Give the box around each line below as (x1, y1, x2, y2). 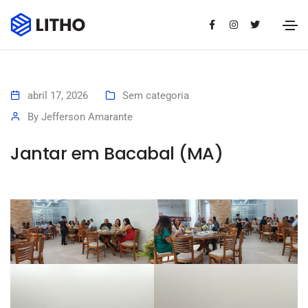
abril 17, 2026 (27, 89, 88, 102)
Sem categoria (122, 89, 189, 102)
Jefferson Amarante (41, 111, 133, 124)
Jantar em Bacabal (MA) (10, 141, 223, 166)
